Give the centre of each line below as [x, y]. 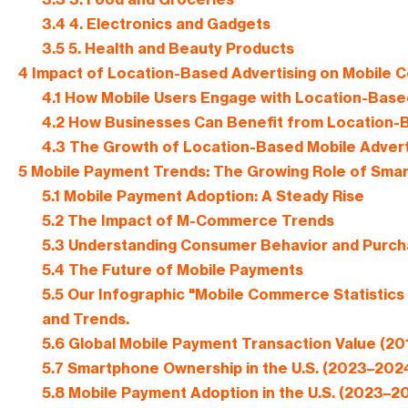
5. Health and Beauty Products [179, 49]
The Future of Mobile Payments [184, 270]
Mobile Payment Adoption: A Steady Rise [212, 196]
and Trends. [85, 319]
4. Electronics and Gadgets [168, 24]
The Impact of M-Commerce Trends [199, 221]
